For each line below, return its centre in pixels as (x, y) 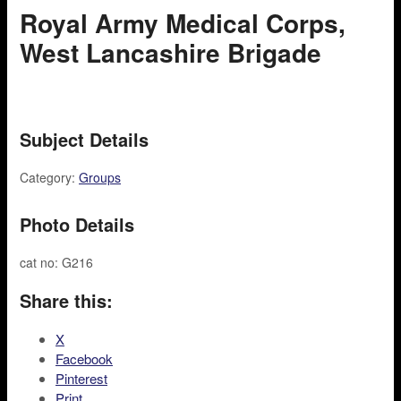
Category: (49, 177)
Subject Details (84, 139)
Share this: (66, 300)
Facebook (84, 358)
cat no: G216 (56, 262)
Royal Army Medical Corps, (183, 23)
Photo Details (77, 224)
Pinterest (81, 378)
